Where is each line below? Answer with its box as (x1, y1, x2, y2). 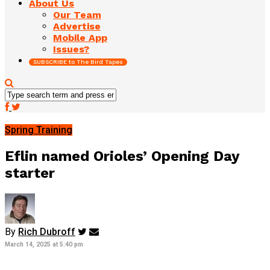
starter (5, 164, 55, 181)
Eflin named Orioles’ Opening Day (5, 147, 239, 165)
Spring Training (5, 124, 72, 136)
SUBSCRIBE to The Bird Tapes (33, 58, 123, 65)
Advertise (53, 20, 101, 32)
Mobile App (53, 31, 107, 43)
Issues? (53, 43, 89, 55)
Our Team (53, 8, 101, 20)
